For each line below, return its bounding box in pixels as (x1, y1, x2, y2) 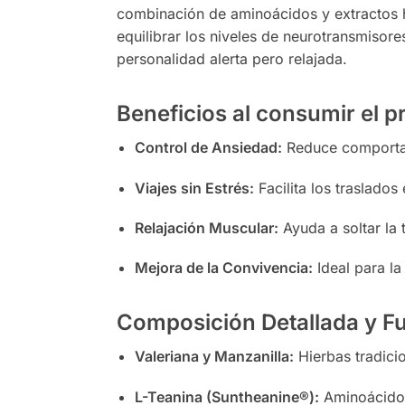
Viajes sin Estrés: (134, 178, 254, 197)
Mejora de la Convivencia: (134, 259, 313, 278)
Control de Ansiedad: (134, 138, 282, 157)
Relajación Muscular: (134, 218, 278, 237)
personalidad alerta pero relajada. (116, 50, 347, 69)
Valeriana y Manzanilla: (134, 347, 294, 366)
